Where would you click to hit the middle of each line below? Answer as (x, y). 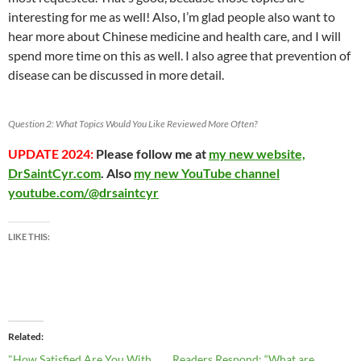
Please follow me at (151, 153)
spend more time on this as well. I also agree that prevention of (179, 55)
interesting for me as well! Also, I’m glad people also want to (172, 16)
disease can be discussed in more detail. (116, 74)
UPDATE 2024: (51, 153)
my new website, (257, 153)
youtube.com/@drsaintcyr (83, 192)
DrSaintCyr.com (54, 172)
